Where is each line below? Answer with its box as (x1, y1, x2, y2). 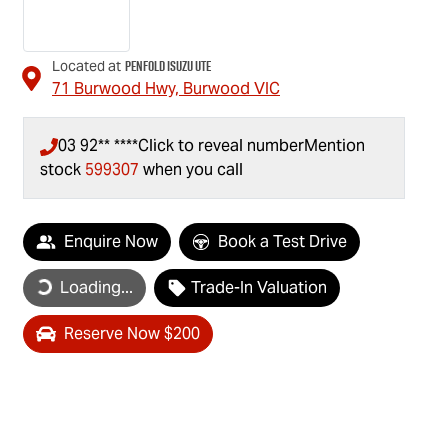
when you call (143, 159, 243, 181)
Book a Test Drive (218, 231, 347, 253)
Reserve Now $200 (64, 323, 200, 345)
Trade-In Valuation (191, 277, 327, 299)
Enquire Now (64, 231, 158, 253)
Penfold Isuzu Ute (125, 56, 211, 77)
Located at (52, 57, 121, 76)
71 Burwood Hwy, (52, 78, 183, 100)
